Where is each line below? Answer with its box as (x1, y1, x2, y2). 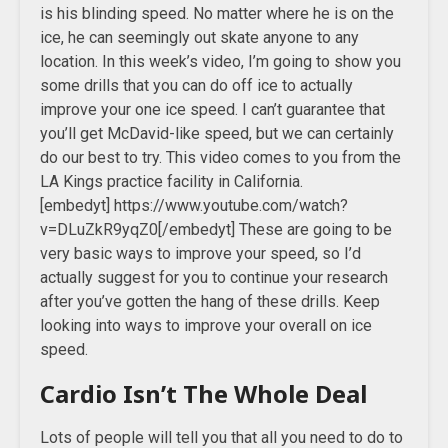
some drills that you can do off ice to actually (40, 76, 353, 95)
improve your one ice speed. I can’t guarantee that (40, 100, 385, 119)
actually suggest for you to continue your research (40, 268, 388, 287)
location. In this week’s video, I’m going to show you (40, 52, 401, 71)
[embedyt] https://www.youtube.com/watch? (40, 196, 348, 215)
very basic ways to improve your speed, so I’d (40, 244, 361, 263)
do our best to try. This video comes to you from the (40, 148, 401, 167)
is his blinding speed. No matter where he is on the (40, 4, 394, 23)
